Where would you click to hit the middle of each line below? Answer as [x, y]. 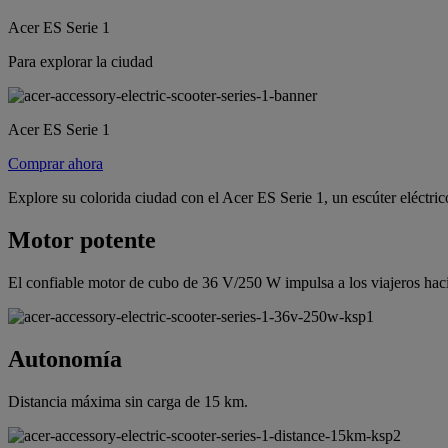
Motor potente [82, 239]
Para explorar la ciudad [80, 61]
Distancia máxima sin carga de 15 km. [128, 401]
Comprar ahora [55, 163]
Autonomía [65, 358]
